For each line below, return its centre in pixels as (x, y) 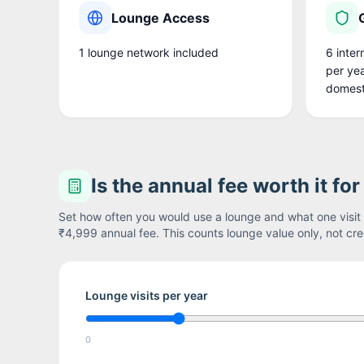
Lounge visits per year (147, 295)
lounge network (127, 52)
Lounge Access (160, 17)
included (194, 52)
